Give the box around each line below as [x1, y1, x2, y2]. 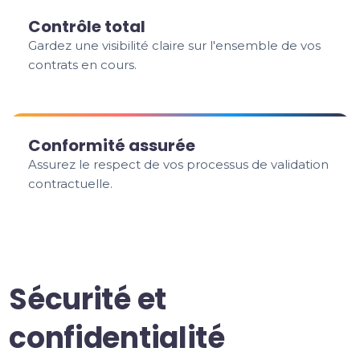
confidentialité [9, 317, 225, 358]
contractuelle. [28, 176, 113, 191]
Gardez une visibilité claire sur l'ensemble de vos [28, 38, 321, 53]
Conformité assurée [28, 134, 196, 157]
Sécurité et [9, 279, 166, 320]
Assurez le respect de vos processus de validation [28, 157, 329, 172]
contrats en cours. [28, 57, 137, 72]
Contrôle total [28, 15, 146, 38]
